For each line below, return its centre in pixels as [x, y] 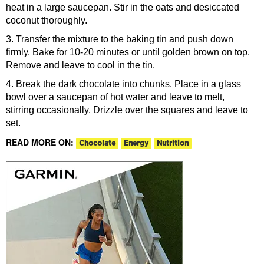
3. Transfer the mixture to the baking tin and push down [120, 39]
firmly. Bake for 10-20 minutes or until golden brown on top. [128, 52]
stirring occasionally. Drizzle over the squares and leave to [127, 110]
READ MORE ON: [41, 142]
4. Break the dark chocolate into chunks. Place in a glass [123, 84]
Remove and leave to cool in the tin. [80, 65]
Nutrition [173, 143]
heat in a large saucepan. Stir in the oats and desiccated [123, 8]
